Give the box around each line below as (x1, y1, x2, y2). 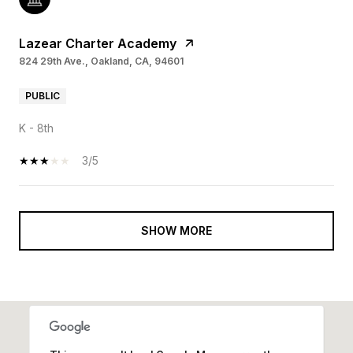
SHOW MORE (141, 224, 212, 238)
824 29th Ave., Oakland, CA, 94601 (19, 55, 184, 68)
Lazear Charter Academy (19, 35, 176, 52)
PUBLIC (25, 90, 60, 102)
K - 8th (19, 121, 54, 136)
